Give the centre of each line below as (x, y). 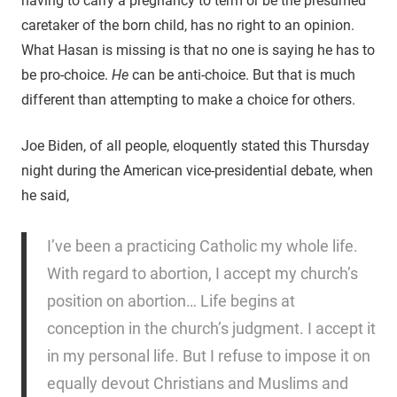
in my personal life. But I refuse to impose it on (208, 355)
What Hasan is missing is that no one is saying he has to (198, 50)
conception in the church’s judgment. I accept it (211, 328)
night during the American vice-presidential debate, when (197, 170)
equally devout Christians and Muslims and (197, 383)
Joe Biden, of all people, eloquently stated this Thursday (195, 145)
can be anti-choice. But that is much (242, 74)
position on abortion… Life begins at (171, 300)
